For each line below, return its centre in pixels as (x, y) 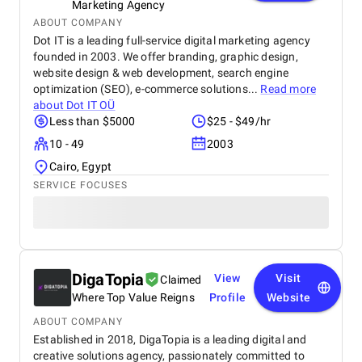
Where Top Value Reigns (133, 297)
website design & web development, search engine (161, 73)
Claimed (181, 280)
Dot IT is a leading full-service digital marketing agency (172, 40)
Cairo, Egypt (81, 166)
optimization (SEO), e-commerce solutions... (147, 89)
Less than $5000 (93, 121)
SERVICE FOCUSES (80, 185)
